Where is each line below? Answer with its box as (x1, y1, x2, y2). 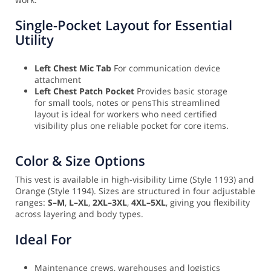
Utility (15, 30, 54, 49)
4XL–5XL (131, 197, 166, 209)
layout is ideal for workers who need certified (34, 108, 217, 120)
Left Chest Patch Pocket (34, 85, 134, 97)
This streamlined (152, 97, 220, 109)
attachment (34, 74, 81, 86)
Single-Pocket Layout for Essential (15, 16, 232, 34)
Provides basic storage (134, 85, 227, 97)
